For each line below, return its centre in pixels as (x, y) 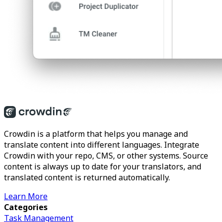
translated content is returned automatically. (87, 177)
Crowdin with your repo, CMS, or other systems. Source (106, 156)
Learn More (26, 196)
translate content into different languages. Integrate (102, 145)
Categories (26, 207)
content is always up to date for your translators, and (103, 166)
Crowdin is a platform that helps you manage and (96, 134)
